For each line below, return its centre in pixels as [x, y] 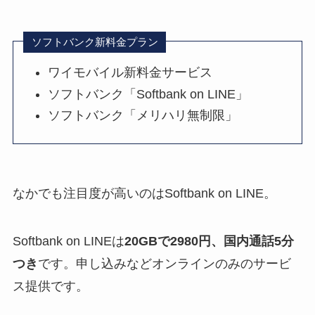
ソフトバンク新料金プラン [95, 42]
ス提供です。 [50, 286]
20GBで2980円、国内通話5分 [209, 241]
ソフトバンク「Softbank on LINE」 [148, 94]
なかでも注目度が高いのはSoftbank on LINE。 [144, 193]
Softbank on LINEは [68, 241]
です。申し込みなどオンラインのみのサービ [164, 263]
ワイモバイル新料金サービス [130, 73]
